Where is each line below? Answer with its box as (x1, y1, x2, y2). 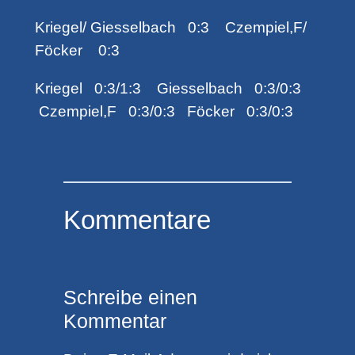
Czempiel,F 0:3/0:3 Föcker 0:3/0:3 (34, 103, 293, 120)
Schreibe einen (63, 286, 197, 309)
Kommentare (63, 205, 211, 235)
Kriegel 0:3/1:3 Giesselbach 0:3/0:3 (34, 80, 305, 97)
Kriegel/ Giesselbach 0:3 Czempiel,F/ (34, 18, 307, 36)
